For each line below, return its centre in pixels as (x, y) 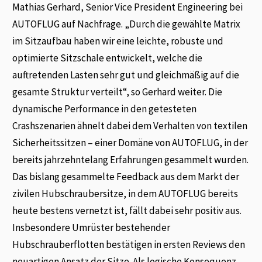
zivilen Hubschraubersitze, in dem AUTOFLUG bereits (125, 194)
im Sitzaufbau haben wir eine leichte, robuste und (118, 41)
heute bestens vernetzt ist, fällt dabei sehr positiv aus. (127, 211)
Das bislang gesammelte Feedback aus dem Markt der (126, 177)
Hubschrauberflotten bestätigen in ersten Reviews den (129, 245)
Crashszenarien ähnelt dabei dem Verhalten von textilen (130, 126)
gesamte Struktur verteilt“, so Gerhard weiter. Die (118, 92)
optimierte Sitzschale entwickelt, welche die (108, 58)
